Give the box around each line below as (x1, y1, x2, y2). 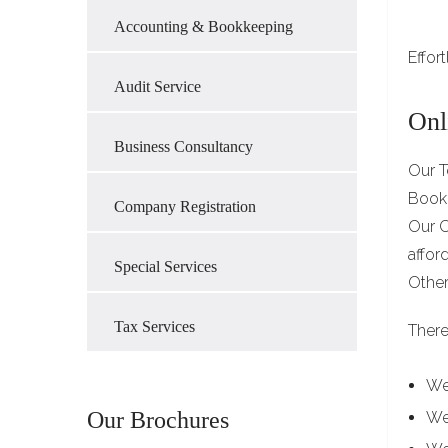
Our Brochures (87, 407, 229, 433)
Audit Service (114, 78, 201, 95)
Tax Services (114, 318, 195, 335)
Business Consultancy (114, 138, 253, 155)
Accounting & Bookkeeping (114, 18, 293, 35)
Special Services (114, 258, 217, 275)
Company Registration (114, 198, 256, 215)
